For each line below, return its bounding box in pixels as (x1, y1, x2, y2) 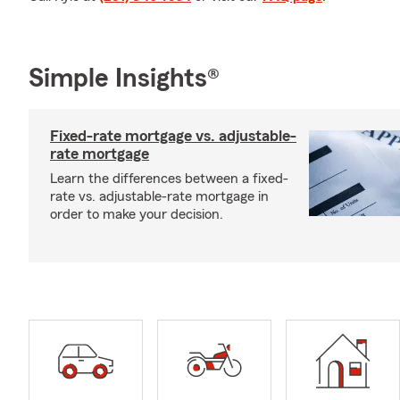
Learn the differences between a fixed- (50, 171, 288, 186)
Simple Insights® (29, 65, 220, 92)
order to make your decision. (50, 207, 223, 221)
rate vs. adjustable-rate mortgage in (50, 189, 269, 204)
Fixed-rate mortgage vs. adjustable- (50, 128, 296, 144)
